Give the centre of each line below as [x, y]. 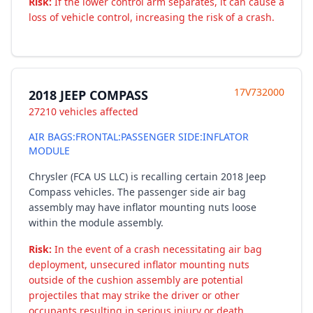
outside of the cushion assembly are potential [136, 280]
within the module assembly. [96, 223]
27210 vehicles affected [83, 111]
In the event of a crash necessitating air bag [157, 249]
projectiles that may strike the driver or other [134, 295]
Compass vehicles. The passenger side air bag [137, 192]
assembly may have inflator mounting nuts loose [143, 207]
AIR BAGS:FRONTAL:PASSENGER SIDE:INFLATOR [139, 137]
